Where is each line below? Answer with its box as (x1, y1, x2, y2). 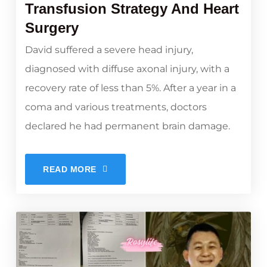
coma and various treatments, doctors (25, 101, 207, 113)
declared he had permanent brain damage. (25, 120, 230, 132)
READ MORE (43, 164, 97, 175)
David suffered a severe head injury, (25, 44, 193, 56)
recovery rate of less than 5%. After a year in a (25, 82, 236, 94)
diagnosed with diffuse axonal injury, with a (25, 63, 229, 75)
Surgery (25, 20, 79, 36)
